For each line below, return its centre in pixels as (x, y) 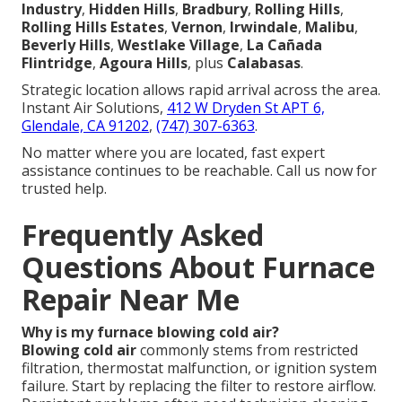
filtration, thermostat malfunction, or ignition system (199, 368)
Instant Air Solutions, (94, 108)
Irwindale (264, 27)
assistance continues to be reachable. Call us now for (199, 171)
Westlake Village (179, 45)
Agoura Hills (144, 63)
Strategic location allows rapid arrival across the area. (201, 90)
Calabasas (264, 63)
